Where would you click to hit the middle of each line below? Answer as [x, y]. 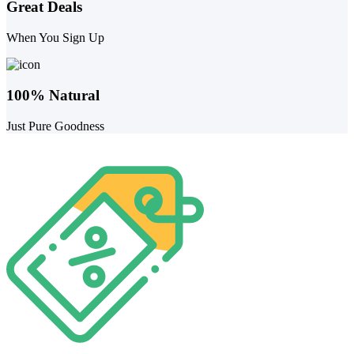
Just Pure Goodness [55, 126]
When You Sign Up [55, 38]
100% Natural [53, 95]
